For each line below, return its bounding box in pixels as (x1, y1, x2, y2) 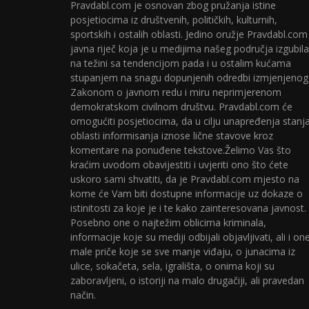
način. (70, 288, 96, 301)
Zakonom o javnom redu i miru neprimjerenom (70, 86, 281, 99)
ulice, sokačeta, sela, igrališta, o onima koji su (70, 259, 275, 272)
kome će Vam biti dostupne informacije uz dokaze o (70, 187, 303, 200)
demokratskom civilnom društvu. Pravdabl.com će (70, 100, 292, 113)
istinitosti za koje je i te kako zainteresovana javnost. (70, 201, 306, 215)
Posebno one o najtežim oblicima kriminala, (70, 216, 266, 229)
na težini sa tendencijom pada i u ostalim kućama (70, 57, 291, 70)
